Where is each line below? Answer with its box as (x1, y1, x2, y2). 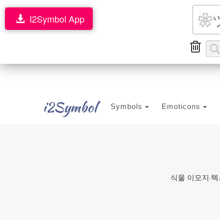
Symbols (110, 102, 145, 110)
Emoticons (162, 102, 203, 110)
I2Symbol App (25, 12, 84, 25)
